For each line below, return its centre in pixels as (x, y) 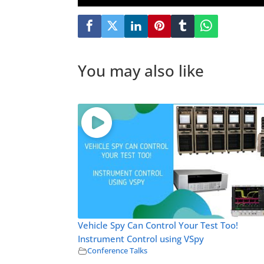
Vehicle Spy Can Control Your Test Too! (158, 225)
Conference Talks (117, 250)
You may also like (141, 71)
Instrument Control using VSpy (141, 239)
